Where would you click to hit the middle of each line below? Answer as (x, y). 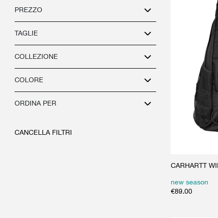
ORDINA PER (36, 103)
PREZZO (28, 10)
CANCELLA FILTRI (43, 132)
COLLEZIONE (36, 56)
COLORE (29, 80)
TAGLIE (26, 33)
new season (190, 182)
